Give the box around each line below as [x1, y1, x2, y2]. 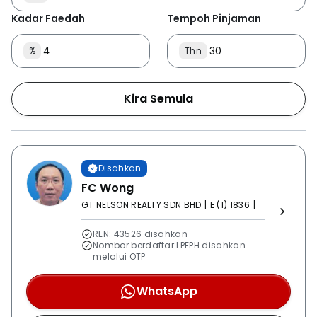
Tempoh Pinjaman [167, 11, 261, 25]
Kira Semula [124, 91, 193, 107]
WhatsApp [137, 283, 197, 299]
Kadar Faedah [11, 11, 85, 25]
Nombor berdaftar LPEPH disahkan [93, 239, 246, 251]
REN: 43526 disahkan [93, 228, 188, 240]
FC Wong [81, 180, 134, 196]
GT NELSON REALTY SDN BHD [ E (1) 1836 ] [81, 199, 257, 211]
